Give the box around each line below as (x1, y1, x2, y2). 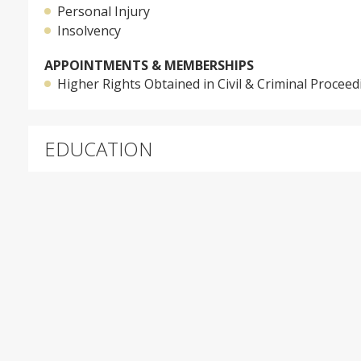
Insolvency (57, 22, 121, 39)
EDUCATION (44, 135, 152, 162)
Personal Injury (57, 2, 150, 20)
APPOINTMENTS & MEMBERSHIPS (44, 56, 254, 74)
